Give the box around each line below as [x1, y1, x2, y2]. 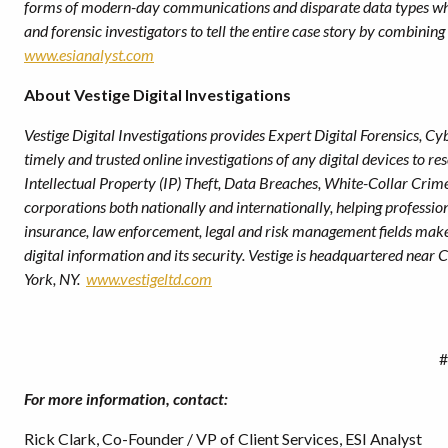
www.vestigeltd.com [86, 269, 212, 288]
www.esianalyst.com [24, 45, 154, 64]
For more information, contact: [24, 389, 228, 408]
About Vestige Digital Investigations [24, 85, 291, 104]
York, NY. [24, 269, 86, 288]
